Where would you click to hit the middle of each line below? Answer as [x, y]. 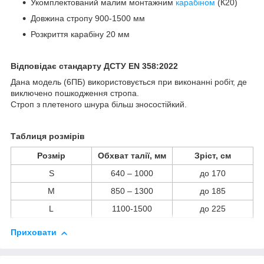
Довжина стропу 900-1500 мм [88, 19]
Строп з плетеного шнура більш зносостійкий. [99, 105]
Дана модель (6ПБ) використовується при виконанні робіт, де [129, 82]
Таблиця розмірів [48, 136]
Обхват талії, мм [132, 156]
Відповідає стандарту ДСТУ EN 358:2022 [94, 66]
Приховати [34, 232]
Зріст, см [213, 156]
